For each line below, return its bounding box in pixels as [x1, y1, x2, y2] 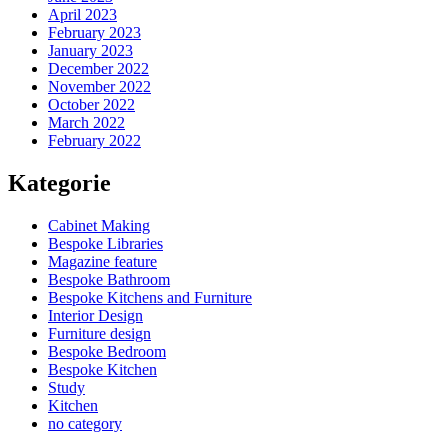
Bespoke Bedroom [48, 342, 166, 360]
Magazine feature [48, 252, 157, 270]
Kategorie [8, 170, 111, 196]
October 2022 [48, 96, 135, 114]
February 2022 [48, 132, 141, 150]
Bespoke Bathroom [48, 270, 170, 288]
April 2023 [48, 6, 117, 24]
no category [48, 414, 122, 432]
